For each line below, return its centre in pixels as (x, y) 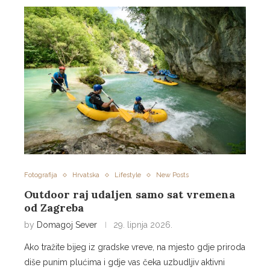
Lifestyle (128, 175)
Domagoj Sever (67, 225)
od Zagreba (54, 208)
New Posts (172, 175)
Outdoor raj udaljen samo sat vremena (130, 195)
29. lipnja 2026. (143, 225)
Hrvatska (86, 175)
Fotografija (41, 175)
